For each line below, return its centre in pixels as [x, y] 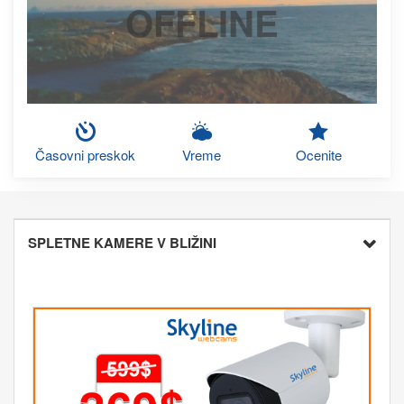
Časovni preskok [86, 154]
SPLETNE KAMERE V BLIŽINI [122, 242]
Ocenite [318, 154]
